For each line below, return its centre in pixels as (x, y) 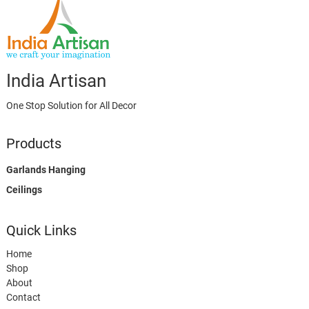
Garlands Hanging (46, 169)
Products (33, 143)
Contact (23, 297)
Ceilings (24, 189)
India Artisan (56, 80)
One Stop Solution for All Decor (71, 105)
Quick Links (41, 230)
